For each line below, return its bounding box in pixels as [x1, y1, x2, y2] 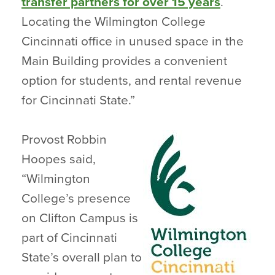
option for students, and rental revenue [21, 73, 242, 88]
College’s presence [21, 191, 131, 206]
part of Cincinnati [21, 230, 117, 246]
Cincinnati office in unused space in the [21, 34, 244, 49]
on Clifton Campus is [21, 211, 138, 226]
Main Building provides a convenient [21, 53, 227, 69]
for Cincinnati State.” [21, 93, 135, 108]
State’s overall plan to [21, 250, 142, 265]
